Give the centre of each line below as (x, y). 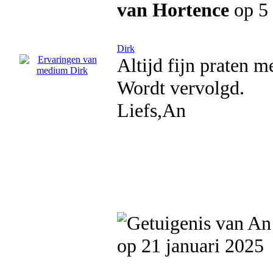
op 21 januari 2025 (190, 246)
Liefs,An (151, 110)
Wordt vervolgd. (181, 88)
